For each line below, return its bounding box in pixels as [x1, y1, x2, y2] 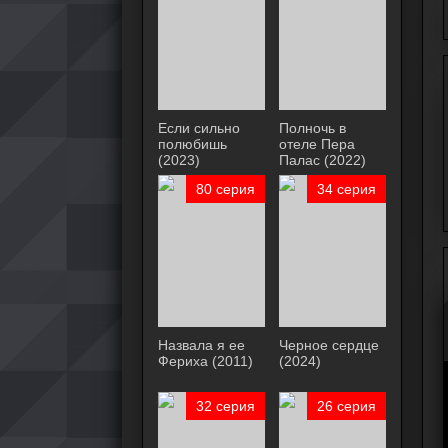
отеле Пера [278, 136, 355, 152]
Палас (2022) [278, 152, 366, 168]
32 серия [196, 398, 256, 414]
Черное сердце [278, 337, 379, 353]
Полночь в [278, 120, 346, 136]
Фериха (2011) [158, 353, 253, 369]
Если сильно [158, 120, 240, 136]
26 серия [317, 398, 376, 414]
